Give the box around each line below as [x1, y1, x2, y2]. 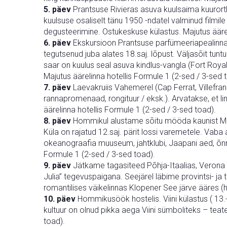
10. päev [44, 194, 75, 204]
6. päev [44, 38, 71, 48]
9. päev [44, 161, 71, 170]
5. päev [44, 5, 71, 14]
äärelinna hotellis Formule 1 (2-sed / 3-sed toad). [44, 105, 216, 115]
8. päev [44, 116, 71, 126]
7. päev [44, 83, 71, 92]
